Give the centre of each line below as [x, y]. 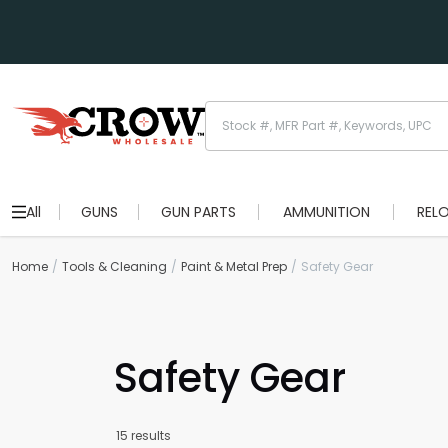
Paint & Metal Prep [234, 266]
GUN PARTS [198, 212]
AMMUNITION [326, 212]
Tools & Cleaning [114, 266]
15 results [143, 435]
